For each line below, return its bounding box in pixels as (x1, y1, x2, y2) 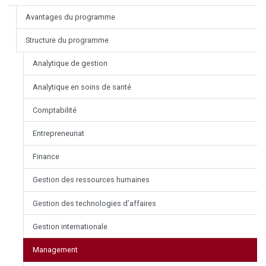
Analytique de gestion (33, 59, 107, 68)
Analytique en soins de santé (33, 82, 131, 91)
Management (33, 245, 78, 254)
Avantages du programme (26, 12, 115, 22)
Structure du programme (26, 36, 109, 45)
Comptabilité (33, 105, 77, 115)
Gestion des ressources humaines (33, 175, 150, 185)
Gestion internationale (33, 221, 107, 231)
